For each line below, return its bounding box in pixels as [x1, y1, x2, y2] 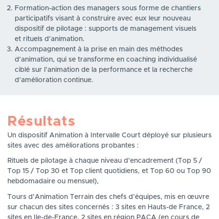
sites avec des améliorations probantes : [7, 142, 139, 149]
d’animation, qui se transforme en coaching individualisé [15, 56, 197, 64]
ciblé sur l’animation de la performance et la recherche [15, 66, 193, 74]
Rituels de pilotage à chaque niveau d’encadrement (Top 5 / [7, 157, 202, 165]
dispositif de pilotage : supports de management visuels [15, 25, 197, 33]
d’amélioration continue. [15, 77, 93, 84]
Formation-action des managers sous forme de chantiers [15, 5, 201, 12]
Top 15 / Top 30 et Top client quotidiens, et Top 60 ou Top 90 [7, 168, 211, 175]
